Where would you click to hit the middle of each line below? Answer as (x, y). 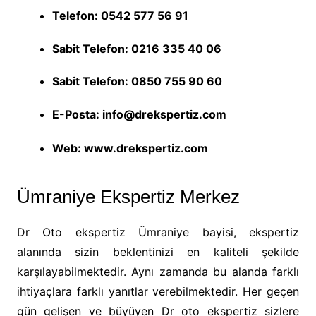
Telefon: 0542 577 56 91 (120, 16)
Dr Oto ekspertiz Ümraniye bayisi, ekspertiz (158, 232)
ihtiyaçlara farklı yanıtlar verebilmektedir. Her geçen (158, 291)
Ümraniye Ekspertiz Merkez (128, 197)
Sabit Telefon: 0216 (107, 49)
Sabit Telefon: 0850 (108, 81)
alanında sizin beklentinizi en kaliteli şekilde (158, 252)
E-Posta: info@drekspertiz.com (139, 114)
